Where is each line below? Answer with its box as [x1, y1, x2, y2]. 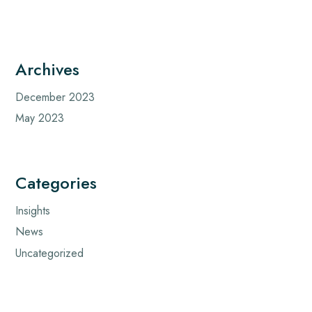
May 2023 [15, 109, 65, 126]
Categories [15, 170, 97, 195]
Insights [15, 202, 51, 219]
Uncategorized [15, 244, 84, 261]
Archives [15, 56, 80, 81]
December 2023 [15, 88, 95, 105]
